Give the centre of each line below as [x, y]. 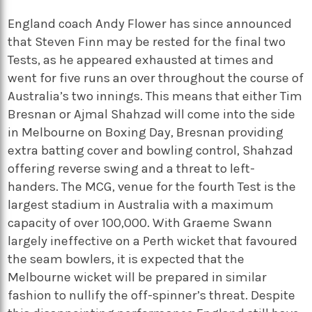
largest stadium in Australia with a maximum [141, 204]
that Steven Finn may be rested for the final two [147, 41]
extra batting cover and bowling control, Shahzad [151, 150]
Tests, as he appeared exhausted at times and [141, 60]
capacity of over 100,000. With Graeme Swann [140, 223]
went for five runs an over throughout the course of [156, 78]
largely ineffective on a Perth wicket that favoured [153, 241]
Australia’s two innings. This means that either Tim [155, 96]
